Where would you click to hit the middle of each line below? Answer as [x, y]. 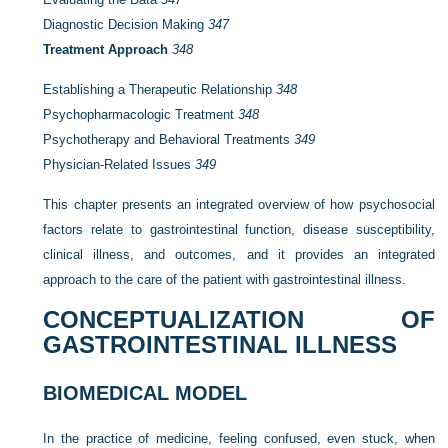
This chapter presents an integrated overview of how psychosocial [239, 204]
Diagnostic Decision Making [126, 24]
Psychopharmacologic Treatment [141, 114]
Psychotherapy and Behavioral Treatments [169, 139]
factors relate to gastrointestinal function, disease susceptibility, [239, 229]
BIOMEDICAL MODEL [145, 393]
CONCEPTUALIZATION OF [239, 319]
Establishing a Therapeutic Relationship [160, 89]
